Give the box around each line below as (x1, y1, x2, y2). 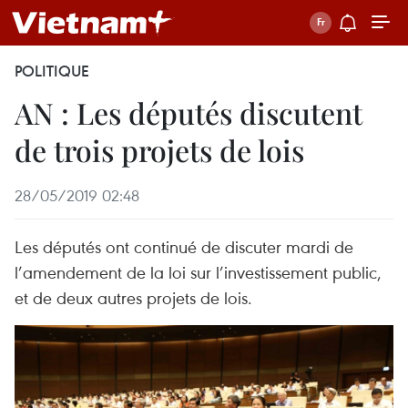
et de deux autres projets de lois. (15, 286, 252, 309)
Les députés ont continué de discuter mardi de (15, 235, 353, 258)
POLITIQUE (15, 61, 89, 81)
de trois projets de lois (15, 130, 304, 169)
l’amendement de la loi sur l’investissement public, (15, 260, 382, 283)
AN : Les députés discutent (15, 93, 362, 132)
